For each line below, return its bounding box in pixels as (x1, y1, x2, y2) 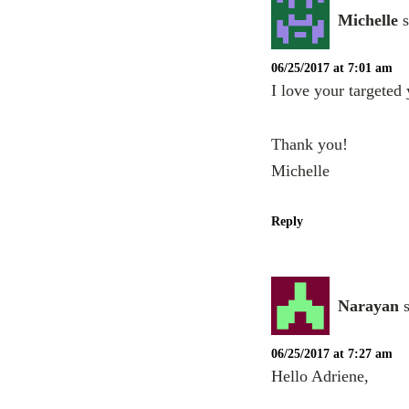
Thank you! (271, 135, 348, 154)
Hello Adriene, (271, 367, 369, 386)
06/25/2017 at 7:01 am (271, 61, 393, 76)
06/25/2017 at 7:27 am (271, 347, 393, 362)
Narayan (338, 296, 399, 315)
